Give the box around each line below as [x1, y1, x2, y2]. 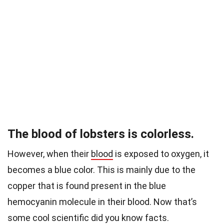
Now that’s [153, 196, 197, 207]
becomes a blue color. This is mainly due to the [7, 164, 195, 175]
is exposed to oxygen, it [113, 148, 209, 159]
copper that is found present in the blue [7, 180, 166, 191]
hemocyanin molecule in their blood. [7, 196, 153, 207]
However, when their [7, 148, 91, 159]
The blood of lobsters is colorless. [7, 127, 194, 141]
